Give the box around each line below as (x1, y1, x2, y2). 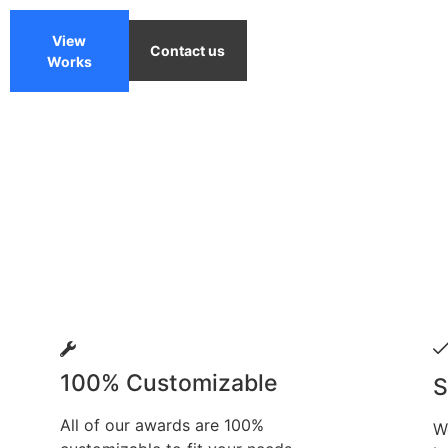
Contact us (150, 42, 226, 60)
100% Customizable (60, 368, 278, 397)
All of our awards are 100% (60, 414, 264, 435)
